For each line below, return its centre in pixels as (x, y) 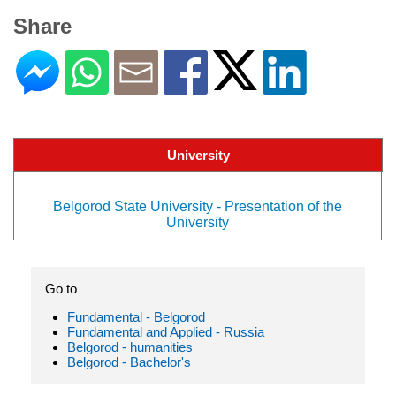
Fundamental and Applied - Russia (166, 331)
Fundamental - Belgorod (136, 316)
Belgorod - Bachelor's (129, 362)
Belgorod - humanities (130, 346)
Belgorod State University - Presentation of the (198, 206)
